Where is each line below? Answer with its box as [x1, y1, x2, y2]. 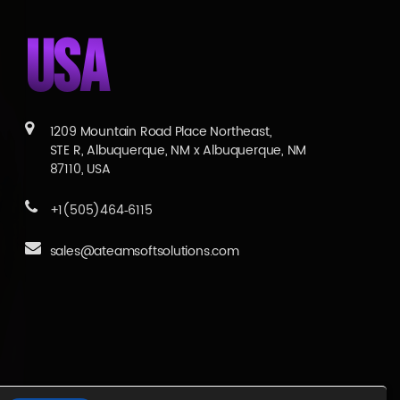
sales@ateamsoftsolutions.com [49, 241, 239, 262]
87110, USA [49, 159, 111, 180]
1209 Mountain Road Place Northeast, [49, 121, 272, 143]
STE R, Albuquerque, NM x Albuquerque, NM [49, 140, 307, 162]
